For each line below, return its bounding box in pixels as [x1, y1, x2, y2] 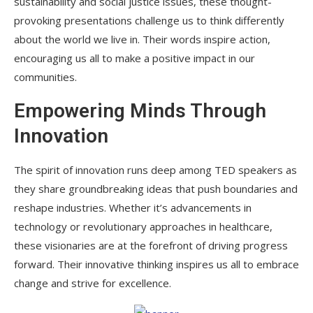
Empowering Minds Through [14, 99, 266, 122]
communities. [14, 69, 77, 84]
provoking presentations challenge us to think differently [14, 13, 284, 27]
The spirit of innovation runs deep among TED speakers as [14, 162, 297, 177]
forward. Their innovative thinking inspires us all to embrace [14, 256, 299, 271]
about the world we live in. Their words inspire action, [14, 31, 270, 46]
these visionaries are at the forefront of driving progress [14, 238, 288, 252]
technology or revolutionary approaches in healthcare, [14, 219, 272, 233]
